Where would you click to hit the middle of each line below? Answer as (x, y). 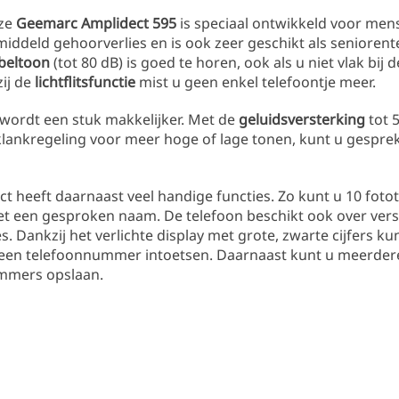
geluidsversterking (304, 119)
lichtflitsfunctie (87, 82)
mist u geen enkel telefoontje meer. (257, 82)
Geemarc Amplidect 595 (96, 23)
